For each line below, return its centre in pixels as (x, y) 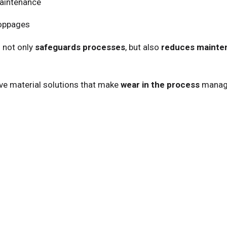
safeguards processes (80, 47)
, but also (143, 47)
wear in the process (160, 84)
